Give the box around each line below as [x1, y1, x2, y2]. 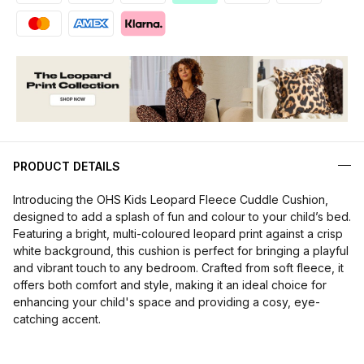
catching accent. [13, 312, 101, 327]
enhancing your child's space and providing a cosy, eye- [13, 295, 320, 310]
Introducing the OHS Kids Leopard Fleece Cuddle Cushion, [13, 193, 328, 207]
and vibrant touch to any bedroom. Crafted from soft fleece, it [13, 261, 344, 275]
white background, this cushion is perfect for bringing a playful [13, 244, 349, 258]
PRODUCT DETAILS [13, 159, 120, 174]
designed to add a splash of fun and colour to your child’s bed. [13, 210, 351, 224]
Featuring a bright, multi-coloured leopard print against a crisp [13, 227, 343, 241]
